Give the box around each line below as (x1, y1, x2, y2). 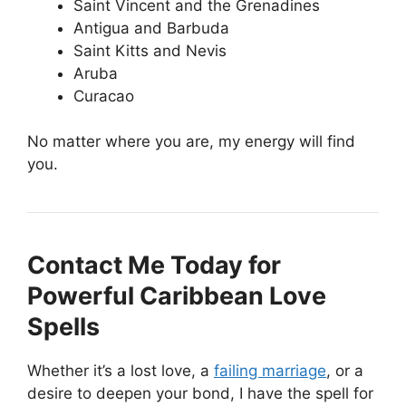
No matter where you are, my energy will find (27, 132, 355, 151)
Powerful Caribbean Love (27, 281, 326, 311)
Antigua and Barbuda (73, 18, 229, 37)
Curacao (73, 86, 134, 105)
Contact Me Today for (27, 250, 281, 280)
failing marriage (214, 362, 326, 381)
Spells (27, 312, 100, 342)
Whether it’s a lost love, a (27, 362, 214, 381)
